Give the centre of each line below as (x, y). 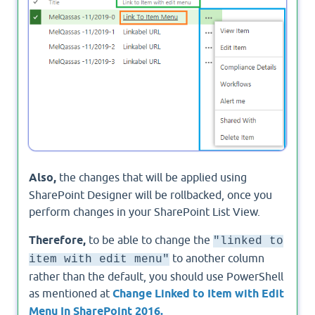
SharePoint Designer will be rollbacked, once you (150, 194)
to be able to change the (149, 239)
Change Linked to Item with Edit (198, 293)
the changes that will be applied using (152, 177)
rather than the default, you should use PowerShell (156, 276)
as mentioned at (71, 293)
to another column (217, 258)
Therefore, (57, 240)
